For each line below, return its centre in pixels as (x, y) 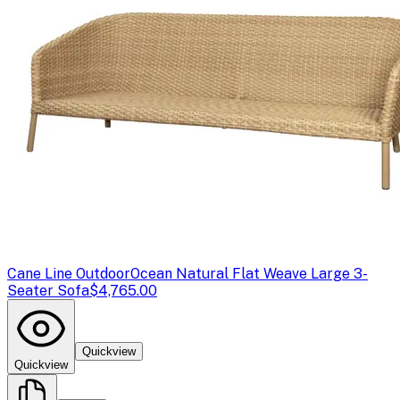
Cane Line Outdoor (69, 273)
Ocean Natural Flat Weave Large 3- (249, 273)
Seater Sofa (48, 290)
